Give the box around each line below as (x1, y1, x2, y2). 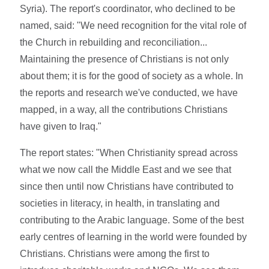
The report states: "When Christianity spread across (20, 148, 238, 159)
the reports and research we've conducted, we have (20, 88, 238, 98)
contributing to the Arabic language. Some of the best (20, 215, 244, 226)
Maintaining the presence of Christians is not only (20, 54, 229, 65)
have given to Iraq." (20, 121, 102, 132)
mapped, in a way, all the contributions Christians (20, 104, 228, 115)
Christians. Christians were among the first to (20, 249, 210, 259)
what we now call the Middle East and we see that (20, 165, 232, 175)
